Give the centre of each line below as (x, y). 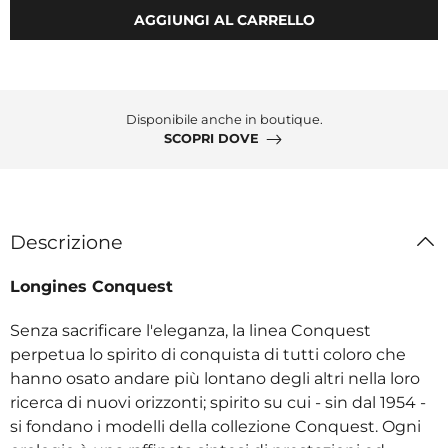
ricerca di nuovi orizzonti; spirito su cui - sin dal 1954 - (218, 402)
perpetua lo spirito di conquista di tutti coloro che (208, 354)
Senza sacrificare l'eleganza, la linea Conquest (190, 330)
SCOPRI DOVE (211, 139)
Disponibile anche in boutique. (224, 119)
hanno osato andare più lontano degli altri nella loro (215, 378)
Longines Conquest (91, 286)
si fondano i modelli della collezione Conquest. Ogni (215, 426)
